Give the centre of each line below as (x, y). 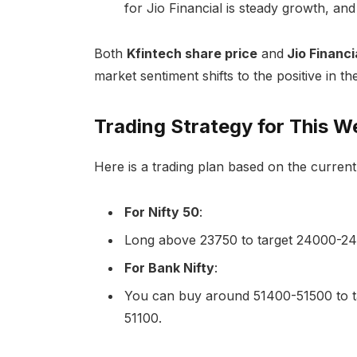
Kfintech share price (192, 53)
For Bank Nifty (169, 268)
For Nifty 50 (161, 212)
